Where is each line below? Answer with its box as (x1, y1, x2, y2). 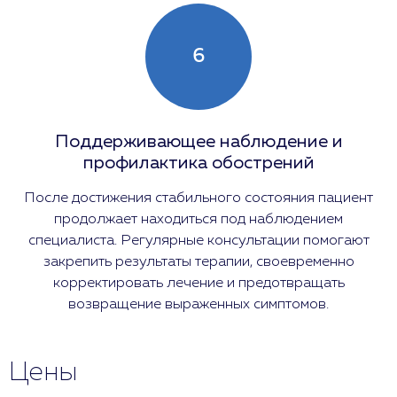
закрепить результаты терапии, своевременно (43, 254, 354, 269)
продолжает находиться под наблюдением (54, 212, 343, 227)
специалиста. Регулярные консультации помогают (27, 233, 370, 248)
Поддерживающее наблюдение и (54, 133, 343, 151)
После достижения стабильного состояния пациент (24, 191, 373, 206)
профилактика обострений (82, 154, 315, 172)
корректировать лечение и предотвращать (52, 276, 345, 291)
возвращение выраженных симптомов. (68, 297, 329, 312)
